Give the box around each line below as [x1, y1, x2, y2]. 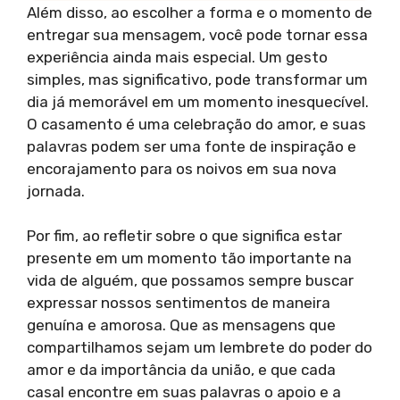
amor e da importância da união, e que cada [27, 361, 336, 379]
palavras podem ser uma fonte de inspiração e [27, 137, 356, 155]
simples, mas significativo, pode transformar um [27, 70, 368, 88]
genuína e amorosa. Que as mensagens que [27, 316, 336, 335]
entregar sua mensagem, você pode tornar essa [27, 25, 368, 44]
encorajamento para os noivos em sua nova [27, 159, 337, 178]
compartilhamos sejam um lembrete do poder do [27, 338, 372, 357]
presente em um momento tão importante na [27, 249, 352, 268]
